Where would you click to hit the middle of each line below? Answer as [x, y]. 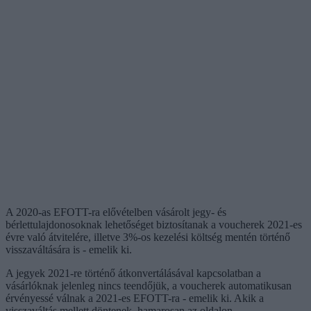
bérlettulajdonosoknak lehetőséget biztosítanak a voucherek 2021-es [154, 224]
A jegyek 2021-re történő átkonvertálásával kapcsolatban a [133, 273]
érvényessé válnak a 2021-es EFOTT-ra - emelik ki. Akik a [135, 298]
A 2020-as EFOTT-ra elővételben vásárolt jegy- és [116, 212]
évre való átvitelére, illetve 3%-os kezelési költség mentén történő [148, 237]
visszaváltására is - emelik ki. [69, 249]
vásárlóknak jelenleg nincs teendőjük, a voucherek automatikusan [149, 285]
